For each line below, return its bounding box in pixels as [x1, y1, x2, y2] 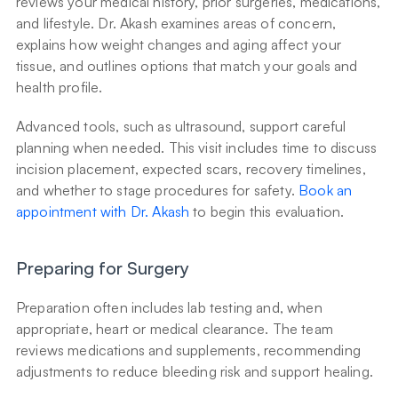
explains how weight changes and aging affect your [16, 36, 341, 54]
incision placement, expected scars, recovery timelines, [16, 160, 366, 179]
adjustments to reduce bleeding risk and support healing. [16, 362, 373, 381]
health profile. [16, 78, 103, 97]
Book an [298, 181, 353, 200]
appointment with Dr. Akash [16, 203, 190, 221]
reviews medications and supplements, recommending [16, 341, 361, 360]
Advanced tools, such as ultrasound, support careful [16, 117, 346, 136]
